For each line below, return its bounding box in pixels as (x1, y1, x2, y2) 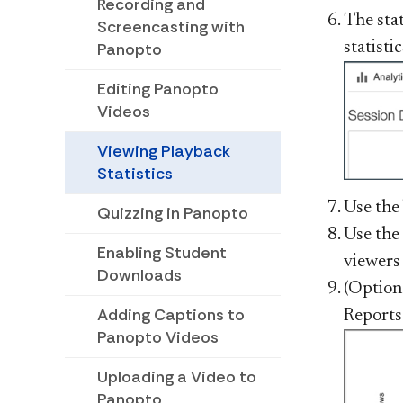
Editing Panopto (97, 78, 219, 101)
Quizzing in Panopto (97, 202, 248, 225)
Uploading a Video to (97, 366, 256, 389)
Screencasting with (97, 16, 245, 39)
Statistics (97, 163, 173, 185)
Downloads (97, 264, 182, 287)
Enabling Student (97, 242, 227, 264)
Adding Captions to (97, 304, 245, 327)
